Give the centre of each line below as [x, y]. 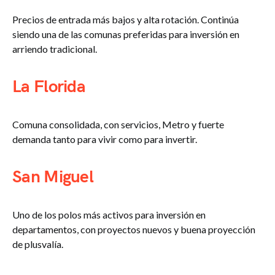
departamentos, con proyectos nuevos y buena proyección [134, 230]
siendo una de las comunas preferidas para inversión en [126, 34]
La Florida [49, 87]
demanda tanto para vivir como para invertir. [105, 139]
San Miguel [53, 177]
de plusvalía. [38, 244]
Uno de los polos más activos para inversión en [109, 215]
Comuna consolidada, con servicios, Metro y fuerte [118, 125]
